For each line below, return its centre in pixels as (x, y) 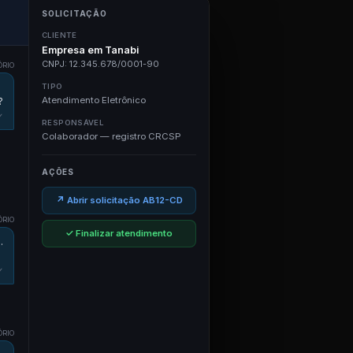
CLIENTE (59, 35)
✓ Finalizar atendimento (119, 233)
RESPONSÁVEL (73, 123)
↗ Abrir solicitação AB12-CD (119, 200)
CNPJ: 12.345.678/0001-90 (100, 64)
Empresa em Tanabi (90, 50)
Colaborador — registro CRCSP (111, 136)
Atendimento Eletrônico (94, 100)
